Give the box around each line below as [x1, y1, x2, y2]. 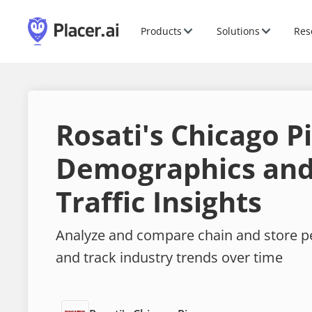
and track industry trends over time [56, 248, 283, 267]
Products [141, 24, 182, 38]
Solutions [216, 24, 260, 38]
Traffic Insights [56, 182, 262, 221]
